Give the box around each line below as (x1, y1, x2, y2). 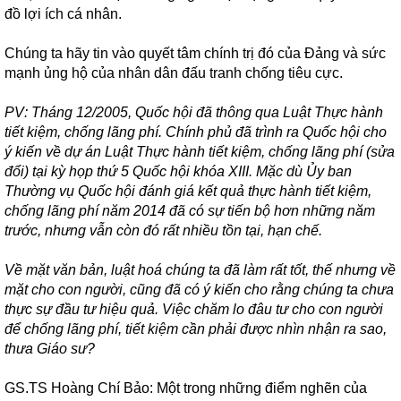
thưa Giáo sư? (4, 341, 95, 356)
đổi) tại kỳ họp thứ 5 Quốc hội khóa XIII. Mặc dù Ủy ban (4, 164, 352, 179)
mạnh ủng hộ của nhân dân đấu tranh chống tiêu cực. (4, 65, 343, 81)
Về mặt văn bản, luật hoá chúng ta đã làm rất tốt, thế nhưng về (4, 262, 396, 277)
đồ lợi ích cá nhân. (4, 6, 122, 21)
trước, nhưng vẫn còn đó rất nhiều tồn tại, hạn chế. (4, 223, 322, 238)
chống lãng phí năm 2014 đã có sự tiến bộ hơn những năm (4, 203, 375, 218)
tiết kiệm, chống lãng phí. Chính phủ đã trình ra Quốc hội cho (4, 124, 387, 140)
